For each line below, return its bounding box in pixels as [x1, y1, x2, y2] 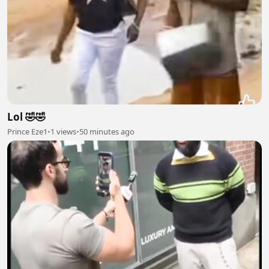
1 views [50, 126, 76, 137]
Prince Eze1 [7, 126, 47, 137]
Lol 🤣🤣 [7, 110, 46, 124]
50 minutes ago [79, 126, 134, 137]
